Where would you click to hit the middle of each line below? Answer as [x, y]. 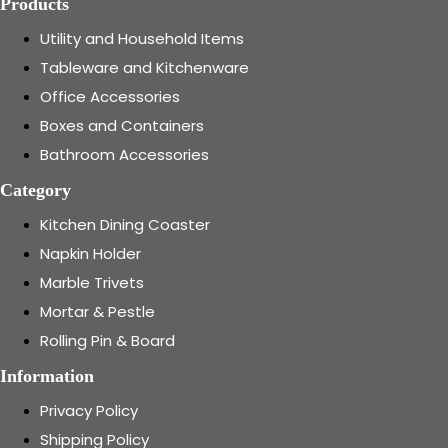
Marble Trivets [92, 282]
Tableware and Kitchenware [144, 67]
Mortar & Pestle [97, 311]
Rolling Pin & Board [107, 340]
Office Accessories [110, 96]
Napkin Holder [90, 253]
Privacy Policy [89, 410]
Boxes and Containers [122, 125]
